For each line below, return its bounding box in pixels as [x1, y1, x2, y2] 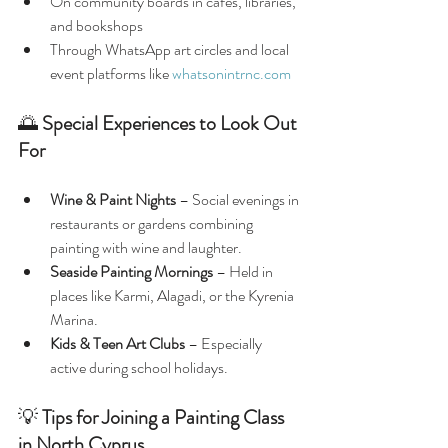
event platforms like [50, 62, 172, 85]
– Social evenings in [176, 188, 302, 211]
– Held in [213, 260, 276, 283]
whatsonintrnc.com [172, 62, 291, 85]
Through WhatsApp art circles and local [50, 38, 292, 61]
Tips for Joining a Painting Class [42, 403, 288, 432]
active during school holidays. [50, 356, 228, 379]
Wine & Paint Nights [50, 188, 176, 211]
